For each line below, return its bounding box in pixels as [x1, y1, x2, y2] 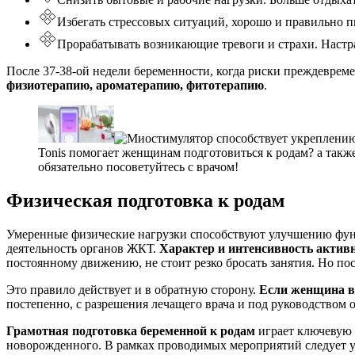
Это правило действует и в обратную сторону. [6, 282, 259, 296]
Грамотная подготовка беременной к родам [6, 323, 258, 338]
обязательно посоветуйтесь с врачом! [38, 160, 239, 174]
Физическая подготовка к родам [6, 190, 284, 212]
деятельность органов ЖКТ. [6, 241, 159, 255]
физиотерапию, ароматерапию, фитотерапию [6, 78, 264, 93]
